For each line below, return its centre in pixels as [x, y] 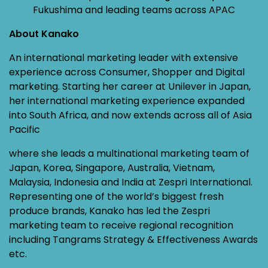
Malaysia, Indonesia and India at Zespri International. [131, 182]
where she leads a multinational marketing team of [129, 153]
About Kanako [44, 34]
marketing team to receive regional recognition [121, 225]
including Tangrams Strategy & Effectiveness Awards [133, 240]
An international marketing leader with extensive [124, 58]
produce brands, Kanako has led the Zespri [109, 211]
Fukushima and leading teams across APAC [134, 10]
